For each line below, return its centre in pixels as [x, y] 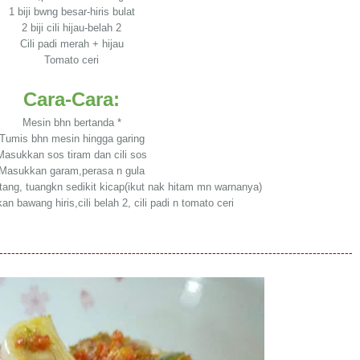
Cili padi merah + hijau [72, 44]
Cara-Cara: [72, 99]
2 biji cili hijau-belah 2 [72, 28]
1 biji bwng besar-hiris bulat [72, 12]
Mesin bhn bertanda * [72, 123]
